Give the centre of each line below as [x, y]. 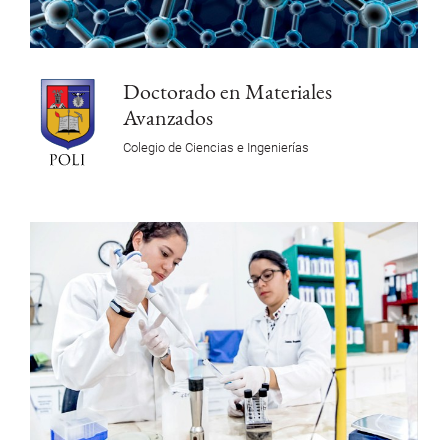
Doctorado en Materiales [227, 91]
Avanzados [167, 117]
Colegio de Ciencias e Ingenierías [215, 148]
